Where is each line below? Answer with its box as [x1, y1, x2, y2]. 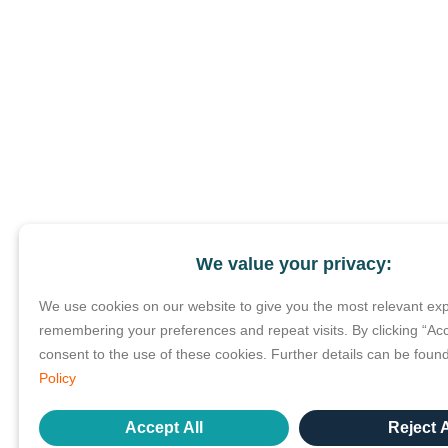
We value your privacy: [195, 253, 392, 274]
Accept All [124, 419, 203, 436]
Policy [38, 370, 76, 386]
